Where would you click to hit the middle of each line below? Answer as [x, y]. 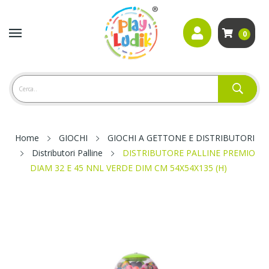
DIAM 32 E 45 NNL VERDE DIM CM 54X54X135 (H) [128, 168]
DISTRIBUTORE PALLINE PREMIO [189, 153]
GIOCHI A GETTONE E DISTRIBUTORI [181, 138]
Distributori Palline [67, 153]
